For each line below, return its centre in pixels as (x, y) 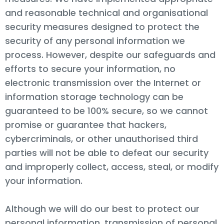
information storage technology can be (94, 96)
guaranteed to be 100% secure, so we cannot (106, 110)
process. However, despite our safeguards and (110, 54)
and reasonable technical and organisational (106, 12)
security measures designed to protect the (102, 26)
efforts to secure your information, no (90, 68)
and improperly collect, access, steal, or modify (112, 166)
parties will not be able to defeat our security (107, 152)
